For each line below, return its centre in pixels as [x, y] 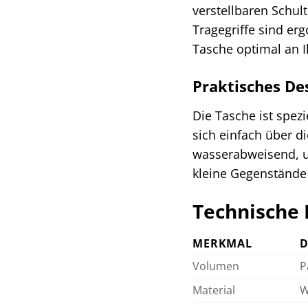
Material [214, 290]
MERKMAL [222, 243]
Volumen [216, 266]
